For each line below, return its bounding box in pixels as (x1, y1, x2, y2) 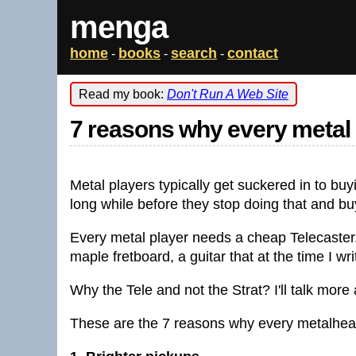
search (171, 45, 217, 61)
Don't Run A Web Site (167, 87, 288, 101)
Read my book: (79, 87, 167, 101)
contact (227, 45, 278, 61)
